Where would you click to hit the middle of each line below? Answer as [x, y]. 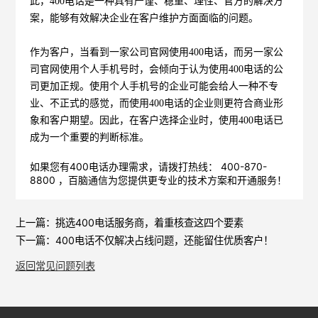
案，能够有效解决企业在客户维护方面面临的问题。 [144, 18]
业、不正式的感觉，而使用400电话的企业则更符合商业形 [157, 103]
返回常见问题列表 [55, 265]
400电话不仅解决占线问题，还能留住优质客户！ [164, 240]
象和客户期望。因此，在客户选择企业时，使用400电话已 [157, 120]
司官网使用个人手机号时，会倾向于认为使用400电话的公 [157, 69]
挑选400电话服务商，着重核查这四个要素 [149, 222]
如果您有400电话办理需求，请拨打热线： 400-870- [149, 166]
